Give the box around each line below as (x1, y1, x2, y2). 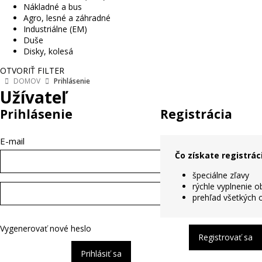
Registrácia (160, 106, 232, 122)
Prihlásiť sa (81, 248, 122, 259)
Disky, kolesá (23, 46, 73, 57)
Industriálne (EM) (23, 23, 87, 35)
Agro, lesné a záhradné (23, 12, 111, 23)
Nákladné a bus (23, 1, 82, 12)
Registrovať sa (198, 232, 253, 243)
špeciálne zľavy (192, 170, 249, 181)
